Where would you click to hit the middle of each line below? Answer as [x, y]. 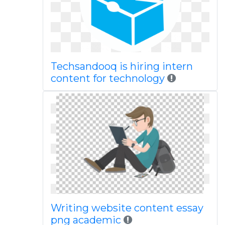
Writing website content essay [127, 208]
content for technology [107, 78]
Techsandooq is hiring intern [122, 66]
